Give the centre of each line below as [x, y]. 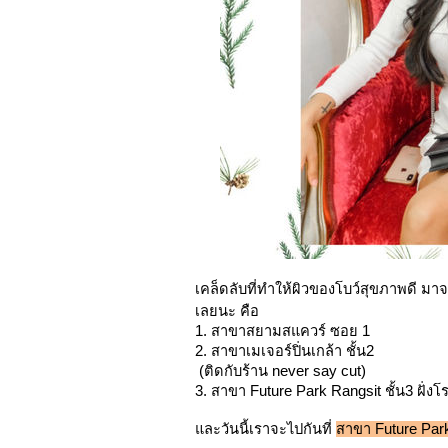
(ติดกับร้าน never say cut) [280, 371]
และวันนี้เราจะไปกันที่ [265, 429]
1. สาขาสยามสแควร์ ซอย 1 [282, 331]
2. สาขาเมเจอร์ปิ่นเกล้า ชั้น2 [284, 351]
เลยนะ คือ [227, 311]
